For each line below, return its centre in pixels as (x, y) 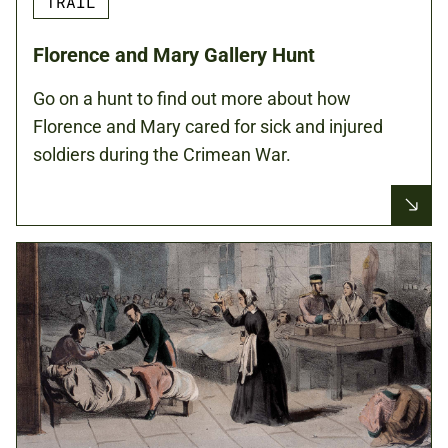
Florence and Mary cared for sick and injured (208, 126)
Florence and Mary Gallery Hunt (174, 54)
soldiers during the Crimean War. (162, 154)
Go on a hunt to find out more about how (192, 98)
